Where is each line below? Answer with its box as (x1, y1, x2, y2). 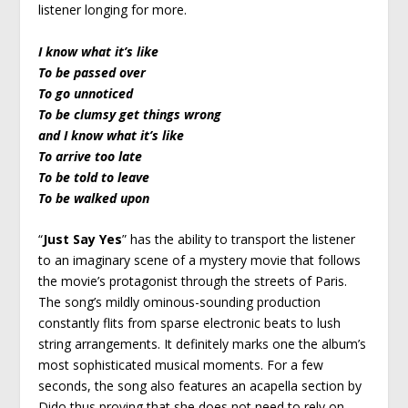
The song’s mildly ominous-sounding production (38, 292, 321, 311)
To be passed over (38, 63, 147, 81)
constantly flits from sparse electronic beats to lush (38, 313, 342, 331)
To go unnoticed (38, 84, 134, 102)
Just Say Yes (43, 229, 123, 248)
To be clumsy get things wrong (38, 105, 222, 123)
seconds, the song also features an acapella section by (38, 376, 362, 394)
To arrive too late (38, 147, 143, 165)
